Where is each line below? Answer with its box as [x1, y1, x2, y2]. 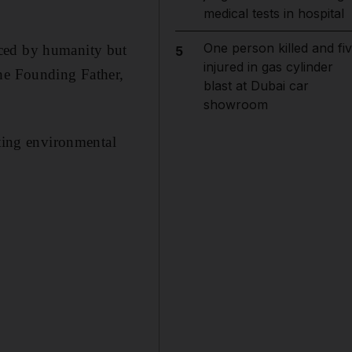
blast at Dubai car [203, 78, 309, 93]
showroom [203, 97, 268, 112]
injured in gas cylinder [203, 59, 333, 75]
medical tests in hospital [203, 5, 344, 21]
